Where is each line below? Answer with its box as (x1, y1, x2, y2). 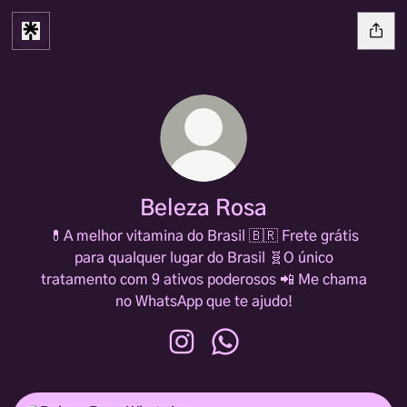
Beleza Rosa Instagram (181, 355, 335, 370)
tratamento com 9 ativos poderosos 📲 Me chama (40, 273, 367, 287)
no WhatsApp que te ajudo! (114, 294, 293, 309)
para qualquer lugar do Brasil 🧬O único (74, 251, 333, 265)
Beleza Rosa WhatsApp (224, 355, 378, 370)
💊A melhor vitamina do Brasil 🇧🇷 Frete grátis (48, 229, 359, 243)
